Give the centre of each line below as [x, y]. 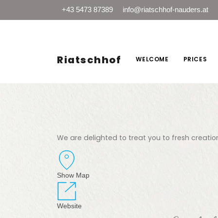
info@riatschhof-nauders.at [165, 9]
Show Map [73, 175]
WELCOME [152, 59]
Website [69, 206]
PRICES [195, 59]
